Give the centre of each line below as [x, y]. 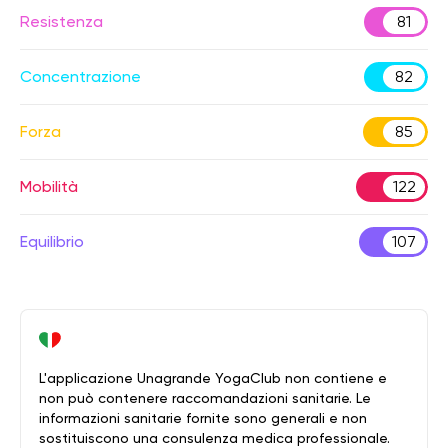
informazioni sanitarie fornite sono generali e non [203, 418]
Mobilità [49, 186]
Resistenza [61, 21]
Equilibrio [52, 241]
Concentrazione [80, 76]
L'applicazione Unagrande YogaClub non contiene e [213, 378]
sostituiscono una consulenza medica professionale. [214, 438]
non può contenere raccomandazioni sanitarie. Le [205, 398]
